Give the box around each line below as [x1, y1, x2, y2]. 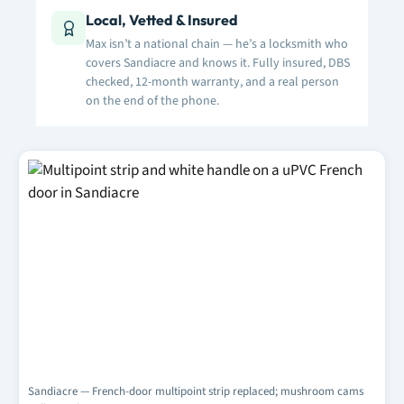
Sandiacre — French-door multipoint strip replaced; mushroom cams [28, 383, 363, 399]
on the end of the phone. [86, 92, 219, 110]
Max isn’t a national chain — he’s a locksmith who [86, 35, 348, 53]
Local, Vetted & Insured [86, 11, 238, 29]
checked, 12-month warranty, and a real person [86, 73, 339, 91]
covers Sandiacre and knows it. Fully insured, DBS [86, 54, 350, 72]
